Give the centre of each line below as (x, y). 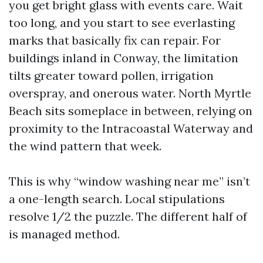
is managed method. (64, 234)
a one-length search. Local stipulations (117, 199)
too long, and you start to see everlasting (122, 23)
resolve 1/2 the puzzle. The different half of (128, 216)
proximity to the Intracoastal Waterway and (131, 128)
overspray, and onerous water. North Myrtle (130, 93)
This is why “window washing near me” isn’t (129, 181)
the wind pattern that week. (85, 146)
